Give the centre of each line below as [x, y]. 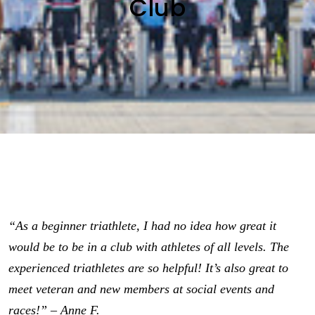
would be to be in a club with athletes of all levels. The [149, 247]
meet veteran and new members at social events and [142, 289]
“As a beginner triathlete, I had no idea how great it [143, 226]
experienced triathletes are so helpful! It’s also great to [149, 268]
